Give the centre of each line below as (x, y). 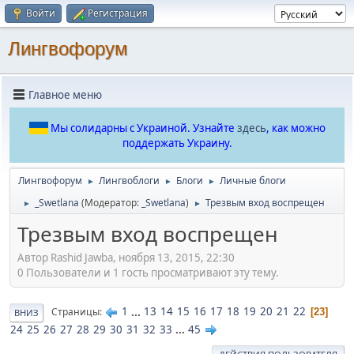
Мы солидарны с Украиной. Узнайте (143, 128)
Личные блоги (253, 181)
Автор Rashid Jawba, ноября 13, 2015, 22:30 (126, 257)
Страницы (75, 312)
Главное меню (65, 94)
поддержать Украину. (177, 143)
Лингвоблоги (129, 181)
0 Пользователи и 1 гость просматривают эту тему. (148, 272)
